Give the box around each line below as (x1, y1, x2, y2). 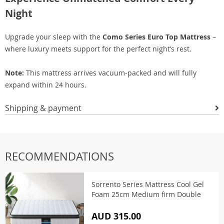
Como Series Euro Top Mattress (102, 32, 210, 41)
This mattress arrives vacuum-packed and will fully (24, 68, 196, 77)
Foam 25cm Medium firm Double (91, 189, 201, 199)
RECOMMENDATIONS (5, 149, 114, 163)
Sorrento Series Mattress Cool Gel (91, 179, 204, 189)
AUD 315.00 (91, 210, 141, 222)
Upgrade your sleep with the (5, 32, 102, 41)
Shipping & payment (5, 102, 81, 113)
